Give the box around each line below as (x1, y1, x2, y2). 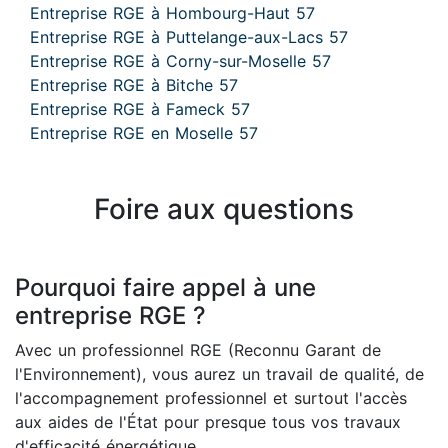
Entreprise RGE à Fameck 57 (30, 99, 250, 119)
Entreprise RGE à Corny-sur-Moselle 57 (30, 51, 331, 71)
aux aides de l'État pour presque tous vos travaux (15, 412, 401, 432)
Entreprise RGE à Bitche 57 (30, 75, 238, 95)
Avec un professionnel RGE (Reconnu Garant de (15, 340, 381, 360)
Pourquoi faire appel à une (15, 273, 316, 302)
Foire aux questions (94, 192, 354, 226)
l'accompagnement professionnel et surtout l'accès (15, 388, 407, 408)
